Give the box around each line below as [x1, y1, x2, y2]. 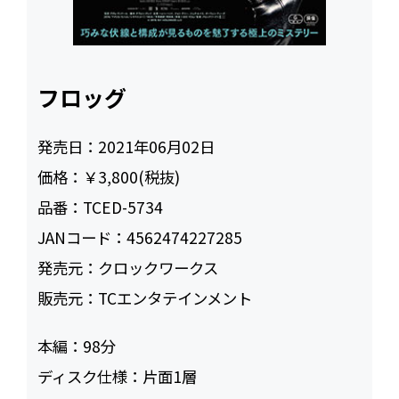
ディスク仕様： [37, 365, 143, 388]
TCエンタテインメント [98, 287, 253, 310]
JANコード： [37, 226, 127, 249]
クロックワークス [98, 256, 219, 280]
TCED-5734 [83, 196, 164, 219]
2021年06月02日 [98, 135, 216, 159]
